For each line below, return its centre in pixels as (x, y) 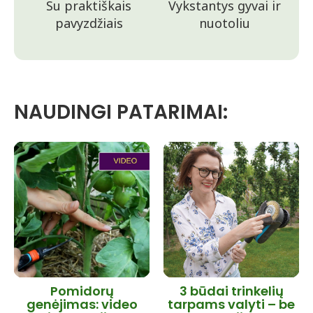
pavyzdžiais (89, 23)
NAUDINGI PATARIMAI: (121, 112)
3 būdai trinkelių (231, 291)
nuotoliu (224, 23)
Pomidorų (82, 291)
